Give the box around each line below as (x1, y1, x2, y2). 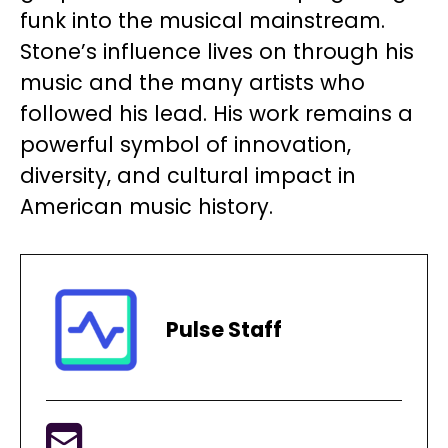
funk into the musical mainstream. (20, 5, 385, 35)
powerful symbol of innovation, (20, 129, 351, 159)
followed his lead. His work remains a (20, 98, 413, 128)
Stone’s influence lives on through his (20, 36, 414, 66)
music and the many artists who (20, 67, 365, 97)
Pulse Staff (166, 315, 282, 345)
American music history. (20, 191, 273, 221)
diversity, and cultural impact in (20, 160, 356, 190)
